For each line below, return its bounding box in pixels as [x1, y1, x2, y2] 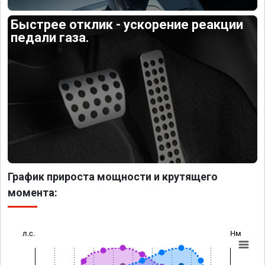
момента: [8, 186, 57, 199]
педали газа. [11, 30, 90, 46]
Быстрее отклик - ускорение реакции [11, 17, 244, 33]
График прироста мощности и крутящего [8, 170, 218, 183]
